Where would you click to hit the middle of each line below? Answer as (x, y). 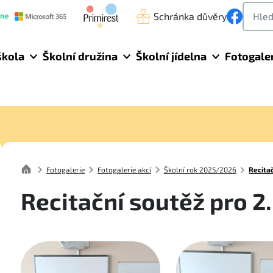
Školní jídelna (171, 56)
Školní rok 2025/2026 (200, 169)
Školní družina (80, 56)
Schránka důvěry (190, 16)
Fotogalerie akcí (124, 169)
